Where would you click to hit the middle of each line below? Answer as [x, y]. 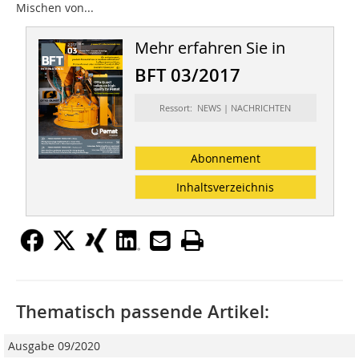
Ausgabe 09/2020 [54, 346]
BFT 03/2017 [187, 76]
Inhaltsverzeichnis [226, 188]
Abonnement [225, 159]
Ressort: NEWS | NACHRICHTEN [226, 108]
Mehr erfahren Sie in [210, 48]
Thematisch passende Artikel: [143, 312]
